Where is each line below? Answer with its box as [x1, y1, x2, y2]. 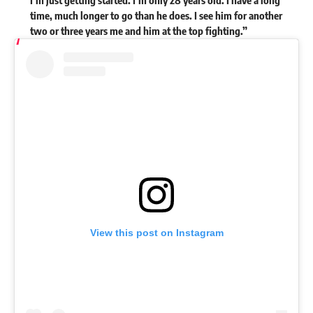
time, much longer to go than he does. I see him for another [29, 8, 282, 22]
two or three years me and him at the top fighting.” [29, 24, 249, 37]
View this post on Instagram [89, 226, 224, 238]
